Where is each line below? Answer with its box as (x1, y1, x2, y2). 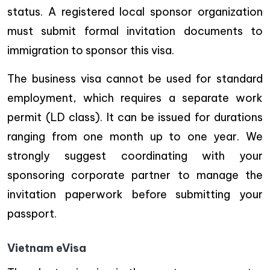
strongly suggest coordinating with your (7, 148, 263, 163)
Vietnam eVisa (7, 240, 86, 255)
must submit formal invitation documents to (7, 24, 263, 38)
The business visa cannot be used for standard (7, 71, 263, 86)
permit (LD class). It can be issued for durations (7, 110, 263, 124)
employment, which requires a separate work (7, 90, 263, 105)
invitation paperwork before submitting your (7, 187, 263, 201)
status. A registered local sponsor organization (7, 4, 263, 19)
